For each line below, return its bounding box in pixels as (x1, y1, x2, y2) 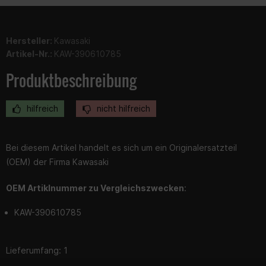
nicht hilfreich (94, 103, 150, 113)
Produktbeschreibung (6, 68, 137, 92)
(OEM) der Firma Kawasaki (6, 156, 109, 167)
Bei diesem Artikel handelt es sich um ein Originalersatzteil (6, 142, 237, 153)
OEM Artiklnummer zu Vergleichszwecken (6, 182, 184, 193)
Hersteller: (6, 35, 54, 46)
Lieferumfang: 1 (6, 245, 68, 255)
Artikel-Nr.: (6, 48, 54, 59)
